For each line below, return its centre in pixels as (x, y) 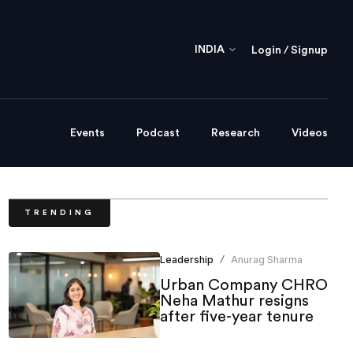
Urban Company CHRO (243, 286)
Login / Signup (290, 50)
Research (236, 134)
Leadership (186, 260)
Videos (310, 134)
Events (87, 134)
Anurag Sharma (266, 260)
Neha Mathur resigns (234, 301)
